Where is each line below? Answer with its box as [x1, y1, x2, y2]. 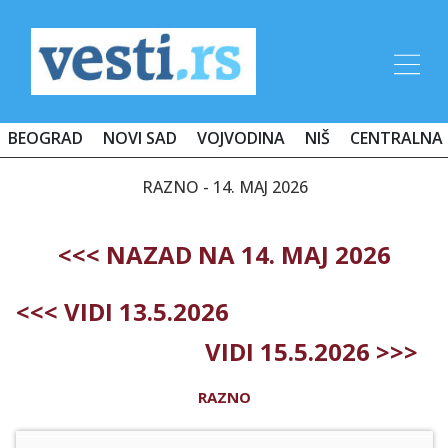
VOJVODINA [197, 126, 285, 149]
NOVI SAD [103, 126, 177, 149]
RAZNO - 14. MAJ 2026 [141, 175, 308, 198]
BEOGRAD [8, 126, 83, 149]
